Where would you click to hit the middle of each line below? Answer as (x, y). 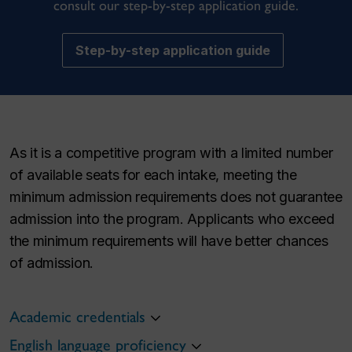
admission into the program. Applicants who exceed (172, 218)
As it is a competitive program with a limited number (171, 152)
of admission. (51, 262)
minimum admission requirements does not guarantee (176, 196)
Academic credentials (77, 316)
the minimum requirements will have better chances (169, 240)
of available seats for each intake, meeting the (153, 174)
